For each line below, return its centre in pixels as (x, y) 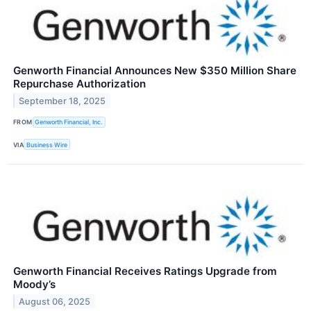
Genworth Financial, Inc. (69, 122)
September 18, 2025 (62, 101)
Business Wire (47, 144)
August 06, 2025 (55, 301)
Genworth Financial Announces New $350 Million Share (155, 70)
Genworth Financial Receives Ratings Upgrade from (145, 271)
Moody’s (34, 285)
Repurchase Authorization (79, 83)
